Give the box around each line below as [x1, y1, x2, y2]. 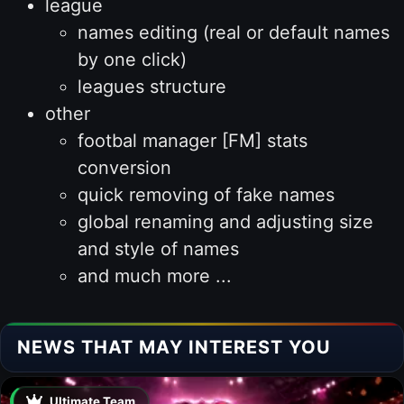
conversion [77, 156, 171, 179]
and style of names [77, 237, 239, 260]
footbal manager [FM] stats [77, 129, 308, 151]
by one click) [77, 48, 187, 70]
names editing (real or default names [77, 21, 390, 43]
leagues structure [77, 75, 226, 97]
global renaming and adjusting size [77, 210, 373, 233]
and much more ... [77, 264, 232, 287]
